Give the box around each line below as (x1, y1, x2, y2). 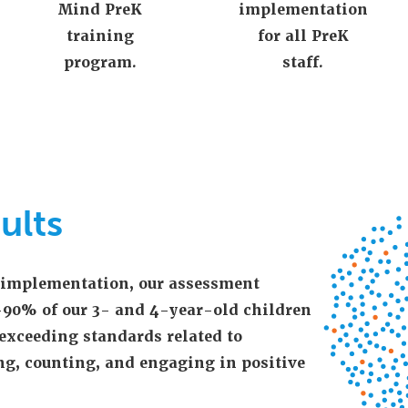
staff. (282, 53, 324, 72)
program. (63, 53, 137, 72)
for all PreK (257, 26, 349, 46)
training (66, 26, 134, 46)
